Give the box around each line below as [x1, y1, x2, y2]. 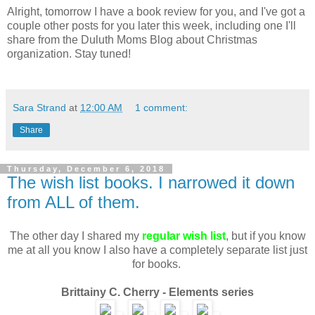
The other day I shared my [9, 229, 142, 242]
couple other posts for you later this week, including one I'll [7, 19, 296, 32]
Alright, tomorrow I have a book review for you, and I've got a [7, 5, 305, 18]
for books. [131, 257, 184, 270]
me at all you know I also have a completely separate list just [8, 243, 307, 256]
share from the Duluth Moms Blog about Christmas [7, 33, 257, 46]
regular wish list [141, 229, 226, 242]
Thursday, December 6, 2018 [7, 164, 165, 173]
